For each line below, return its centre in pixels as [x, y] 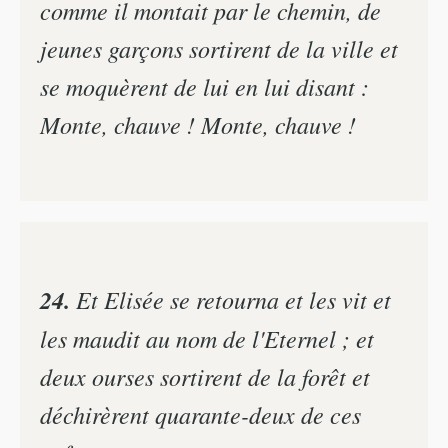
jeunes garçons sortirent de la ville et [219, 47]
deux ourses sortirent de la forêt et [205, 376]
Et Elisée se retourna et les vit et [230, 299]
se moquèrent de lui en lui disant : [204, 85]
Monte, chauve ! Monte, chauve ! [198, 123]
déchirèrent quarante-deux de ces [200, 414]
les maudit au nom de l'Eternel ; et [207, 338]
